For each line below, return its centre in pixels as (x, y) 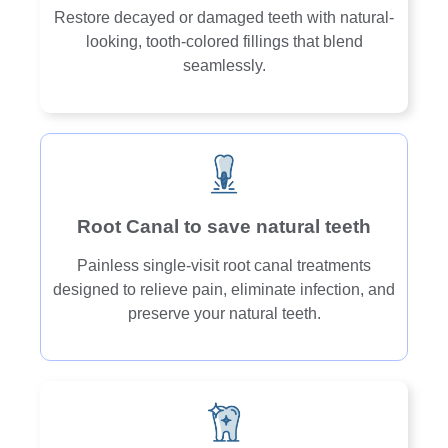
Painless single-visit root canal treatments (224, 266)
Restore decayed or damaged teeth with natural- (224, 17)
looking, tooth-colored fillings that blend (224, 41)
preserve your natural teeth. (224, 314)
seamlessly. (224, 65)
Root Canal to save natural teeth (224, 227)
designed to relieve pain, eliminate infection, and (224, 290)
